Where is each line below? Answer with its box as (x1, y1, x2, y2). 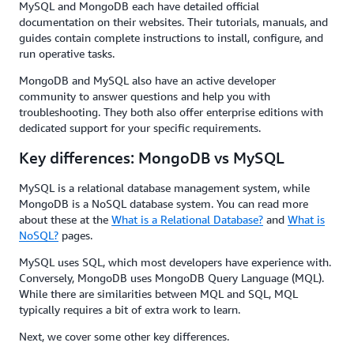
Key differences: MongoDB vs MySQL (19, 148, 284, 167)
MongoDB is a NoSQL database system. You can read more (19, 196, 308, 210)
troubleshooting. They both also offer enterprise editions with (19, 104, 323, 119)
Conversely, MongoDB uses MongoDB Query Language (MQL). (19, 270, 324, 284)
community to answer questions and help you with (19, 88, 270, 103)
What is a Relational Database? (111, 212, 263, 226)
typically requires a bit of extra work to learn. (19, 302, 243, 316)
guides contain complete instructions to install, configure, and (19, 30, 323, 44)
